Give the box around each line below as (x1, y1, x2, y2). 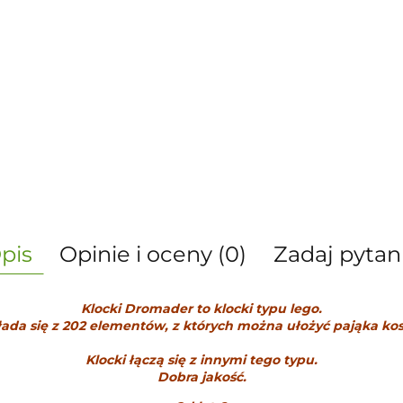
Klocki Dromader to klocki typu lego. (81, 300, 322, 317)
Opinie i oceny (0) (58, 241, 246, 267)
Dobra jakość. (157, 369, 246, 385)
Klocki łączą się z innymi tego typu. (85, 352, 318, 368)
